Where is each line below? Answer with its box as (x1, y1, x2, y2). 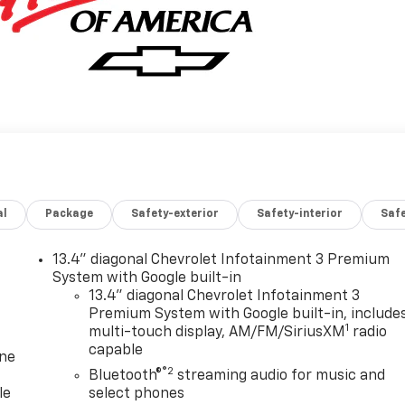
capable (89, 343, 144, 358)
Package (45, 208, 94, 220)
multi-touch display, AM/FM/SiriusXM (89, 325, 346, 340)
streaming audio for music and (174, 368, 386, 383)
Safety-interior (257, 208, 344, 220)
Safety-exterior (131, 208, 220, 220)
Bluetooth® (89, 368, 163, 383)
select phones (89, 386, 185, 401)
